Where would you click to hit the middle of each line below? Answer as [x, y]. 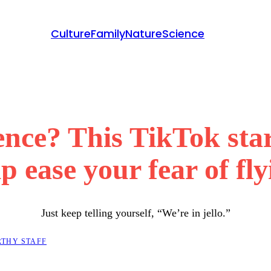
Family [108, 33]
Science [183, 33]
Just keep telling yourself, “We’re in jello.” [135, 213]
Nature [144, 33]
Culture [71, 33]
